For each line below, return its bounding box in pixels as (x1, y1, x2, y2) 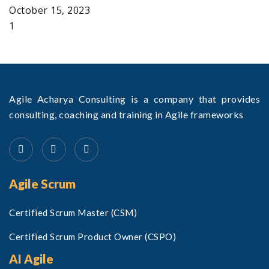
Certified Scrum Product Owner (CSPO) (9, 231, 176, 242)
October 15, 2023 (9, 4, 90, 17)
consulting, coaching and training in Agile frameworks (9, 109, 244, 120)
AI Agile (9, 252, 53, 266)
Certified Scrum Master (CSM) (9, 207, 137, 218)
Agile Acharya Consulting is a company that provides (9, 93, 260, 104)
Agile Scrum (9, 177, 76, 191)
